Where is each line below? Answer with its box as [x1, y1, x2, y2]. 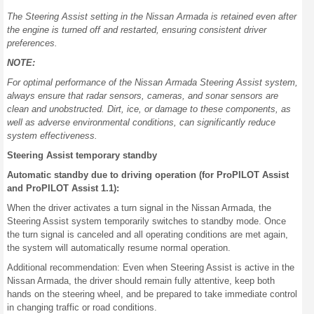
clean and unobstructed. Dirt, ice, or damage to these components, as [7, 104, 291, 114]
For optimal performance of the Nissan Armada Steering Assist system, [7, 77, 298, 88]
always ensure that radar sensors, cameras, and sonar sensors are [7, 90, 278, 101]
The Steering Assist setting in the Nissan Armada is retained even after [7, 11, 296, 22]
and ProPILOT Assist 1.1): [7, 183, 119, 193]
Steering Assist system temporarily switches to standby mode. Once [7, 216, 286, 226]
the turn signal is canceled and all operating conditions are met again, [7, 229, 288, 240]
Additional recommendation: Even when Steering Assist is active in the [7, 262, 294, 273]
